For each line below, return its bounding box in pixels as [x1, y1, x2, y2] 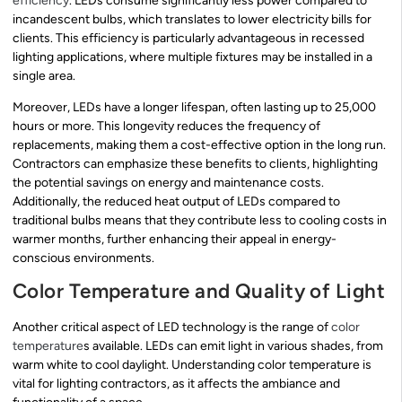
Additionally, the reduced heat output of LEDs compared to [13, 194, 340, 210]
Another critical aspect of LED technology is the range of [13, 319, 331, 336]
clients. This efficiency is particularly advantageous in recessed [13, 30, 364, 46]
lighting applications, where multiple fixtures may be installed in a [13, 48, 372, 65]
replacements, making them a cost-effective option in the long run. [13, 137, 386, 153]
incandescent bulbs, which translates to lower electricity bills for [13, 11, 371, 27]
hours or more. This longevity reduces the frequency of [13, 118, 320, 135]
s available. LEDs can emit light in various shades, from [83, 338, 383, 354]
